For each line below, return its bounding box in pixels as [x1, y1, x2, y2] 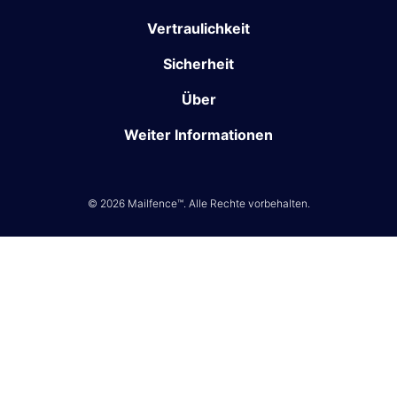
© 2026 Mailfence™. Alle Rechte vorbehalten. [87, 197, 310, 211]
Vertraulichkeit [147, 19, 250, 38]
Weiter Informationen [124, 126, 273, 144]
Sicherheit [163, 55, 234, 74]
